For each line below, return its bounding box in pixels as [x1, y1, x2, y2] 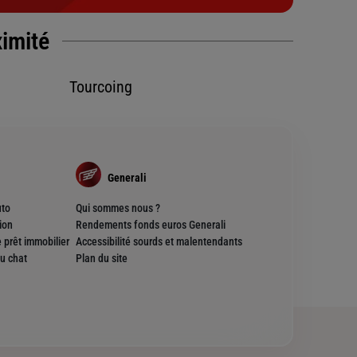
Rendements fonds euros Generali [75, 218, 226, 232]
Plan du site [75, 252, 127, 265]
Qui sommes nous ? [75, 202, 160, 215]
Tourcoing [69, 77, 132, 97]
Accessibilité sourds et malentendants [75, 235, 242, 249]
